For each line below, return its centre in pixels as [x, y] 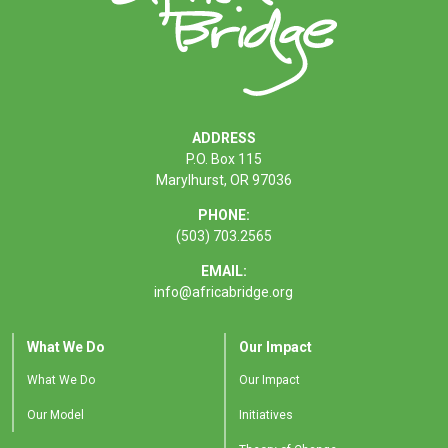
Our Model [55, 415]
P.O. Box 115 [223, 159]
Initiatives [265, 415]
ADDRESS [223, 138]
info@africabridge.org [224, 292]
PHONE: [223, 215]
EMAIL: [223, 271]
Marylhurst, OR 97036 [223, 180]
